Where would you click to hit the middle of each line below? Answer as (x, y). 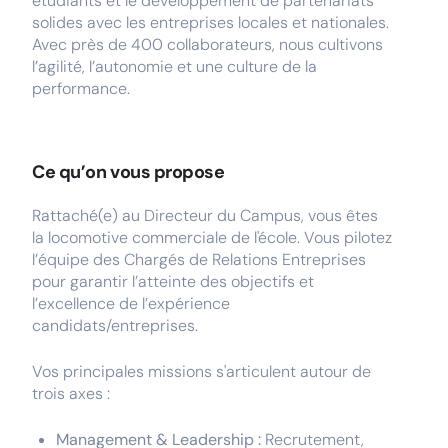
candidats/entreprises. (115, 325)
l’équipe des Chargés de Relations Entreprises (199, 259)
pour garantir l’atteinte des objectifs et (173, 281)
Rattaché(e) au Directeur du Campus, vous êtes (205, 215)
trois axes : (71, 393)
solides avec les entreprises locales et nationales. (210, 22)
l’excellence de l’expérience (131, 303)
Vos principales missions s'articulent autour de (201, 371)
